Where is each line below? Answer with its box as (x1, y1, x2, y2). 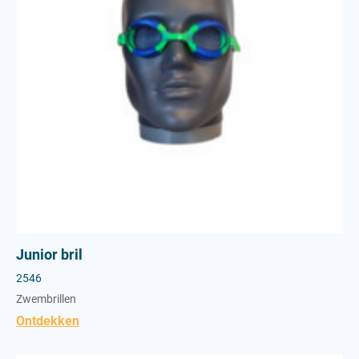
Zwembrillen (16, 291, 76, 306)
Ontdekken (16, 312, 79, 329)
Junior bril (16, 244, 83, 264)
